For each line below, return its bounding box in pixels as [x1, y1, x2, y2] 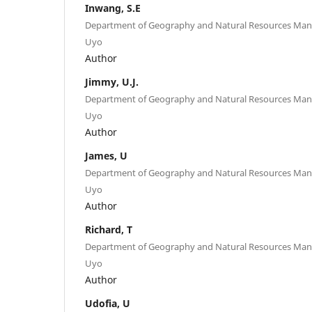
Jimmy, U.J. [85, 75, 139, 88]
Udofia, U [85, 296, 130, 310]
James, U [85, 148, 127, 162]
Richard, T [85, 222, 132, 236]
